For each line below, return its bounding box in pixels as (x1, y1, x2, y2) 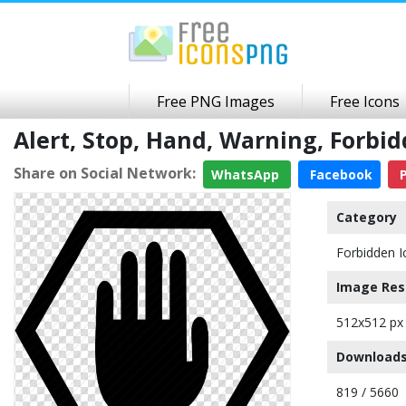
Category (336, 208, 397, 226)
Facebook (306, 166, 372, 183)
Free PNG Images (157, 92, 275, 111)
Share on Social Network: (14, 162, 196, 183)
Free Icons (330, 92, 400, 111)
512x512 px (336, 314, 403, 331)
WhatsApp (211, 166, 283, 183)
